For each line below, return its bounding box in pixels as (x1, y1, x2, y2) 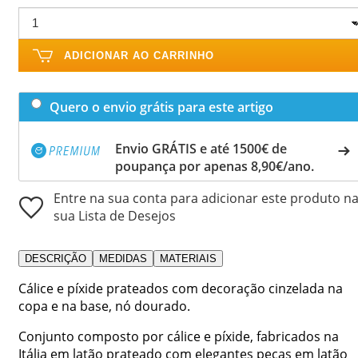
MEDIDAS (99, 252, 147, 265)
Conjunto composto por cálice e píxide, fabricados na (18, 327, 339, 345)
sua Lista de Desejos (54, 206, 176, 225)
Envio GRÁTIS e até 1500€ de (115, 139, 287, 157)
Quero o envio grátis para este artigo (50, 97, 273, 116)
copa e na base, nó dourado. (18, 296, 190, 315)
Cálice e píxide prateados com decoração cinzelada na (18, 279, 343, 297)
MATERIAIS (160, 252, 217, 265)
